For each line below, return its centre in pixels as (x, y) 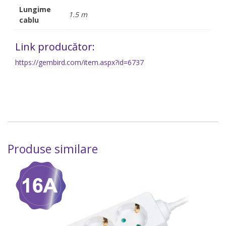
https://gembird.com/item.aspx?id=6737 (79, 63)
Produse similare (53, 149)
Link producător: (55, 47)
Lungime (35, 9)
